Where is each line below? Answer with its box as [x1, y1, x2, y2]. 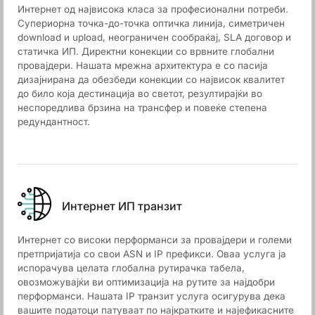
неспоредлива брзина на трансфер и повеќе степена [18, 102, 267, 113]
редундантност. [18, 116, 90, 127]
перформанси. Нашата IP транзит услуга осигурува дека [18, 290, 285, 302]
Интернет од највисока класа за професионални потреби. [18, 4, 288, 15]
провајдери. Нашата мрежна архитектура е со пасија [18, 60, 268, 71]
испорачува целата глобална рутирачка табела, [18, 262, 245, 274]
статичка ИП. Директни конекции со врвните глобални [18, 46, 274, 57]
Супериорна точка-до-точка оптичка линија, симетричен [18, 18, 285, 29]
